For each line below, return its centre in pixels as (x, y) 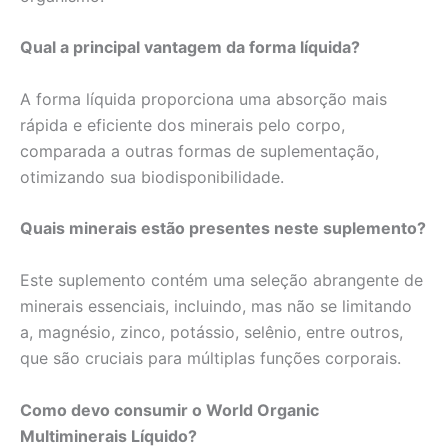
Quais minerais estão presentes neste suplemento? (223, 228)
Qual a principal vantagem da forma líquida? (190, 47)
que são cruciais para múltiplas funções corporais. (210, 357)
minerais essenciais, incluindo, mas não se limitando (216, 305)
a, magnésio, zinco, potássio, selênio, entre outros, (211, 331)
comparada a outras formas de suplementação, (199, 150)
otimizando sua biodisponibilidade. (152, 176)
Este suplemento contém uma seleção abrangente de (221, 279)
